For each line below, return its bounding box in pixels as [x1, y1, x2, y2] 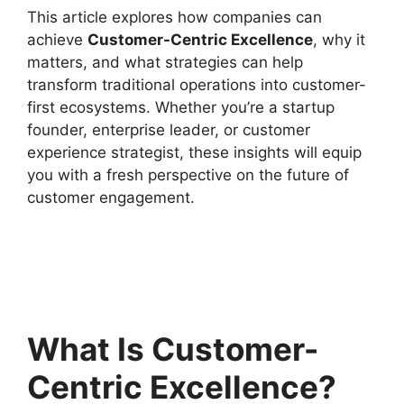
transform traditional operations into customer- [27, 76, 366, 94]
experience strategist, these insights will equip [27, 143, 362, 161]
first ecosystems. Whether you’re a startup [27, 98, 335, 116]
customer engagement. [27, 188, 195, 207]
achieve [27, 31, 87, 49]
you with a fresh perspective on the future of [27, 166, 349, 184]
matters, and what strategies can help [27, 53, 303, 71]
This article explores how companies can [27, 8, 322, 26]
